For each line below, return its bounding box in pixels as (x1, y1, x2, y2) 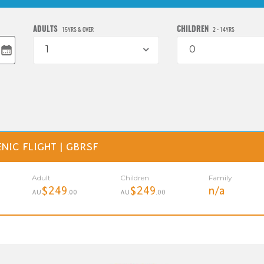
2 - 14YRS (213, 27, 235, 33)
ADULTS (32, 25, 60, 34)
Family (209, 173, 233, 182)
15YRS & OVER (61, 27, 94, 33)
